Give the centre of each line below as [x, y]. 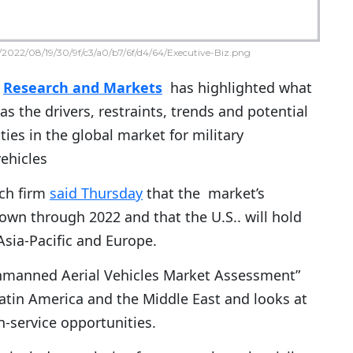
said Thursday [96, 193]
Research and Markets [83, 88]
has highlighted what [237, 88]
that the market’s [204, 193]
